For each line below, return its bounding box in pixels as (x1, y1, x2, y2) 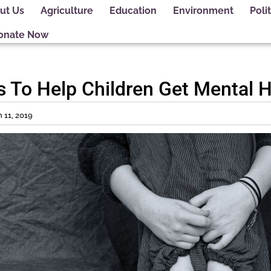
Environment (172, 4, 233, 16)
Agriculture (40, 4, 93, 16)
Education (109, 4, 157, 16)
